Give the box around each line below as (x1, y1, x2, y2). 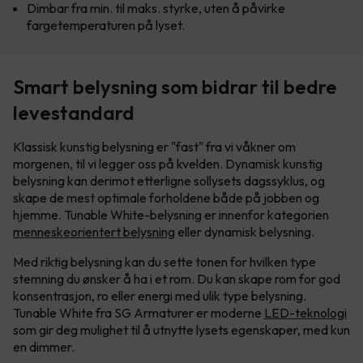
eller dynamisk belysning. (175, 224, 314, 241)
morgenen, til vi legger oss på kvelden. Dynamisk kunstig (13, 156, 322, 173)
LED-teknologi (264, 305, 347, 322)
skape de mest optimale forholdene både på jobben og (13, 190, 319, 207)
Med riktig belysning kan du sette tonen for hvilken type (13, 254, 316, 271)
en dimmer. (13, 339, 79, 356)
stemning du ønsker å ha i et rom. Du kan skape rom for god (13, 271, 340, 288)
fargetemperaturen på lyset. (27, 17, 187, 34)
